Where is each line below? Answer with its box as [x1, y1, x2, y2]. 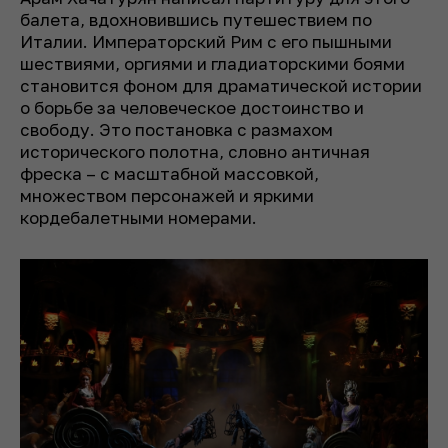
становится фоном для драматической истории [20, 74, 422, 96]
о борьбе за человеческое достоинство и [20, 96, 364, 118]
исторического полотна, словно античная [20, 140, 370, 162]
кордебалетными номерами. [20, 206, 257, 228]
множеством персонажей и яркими [20, 184, 314, 206]
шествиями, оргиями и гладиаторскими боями [20, 52, 405, 74]
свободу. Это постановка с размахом [20, 118, 333, 140]
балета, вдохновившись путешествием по [20, 8, 372, 30]
